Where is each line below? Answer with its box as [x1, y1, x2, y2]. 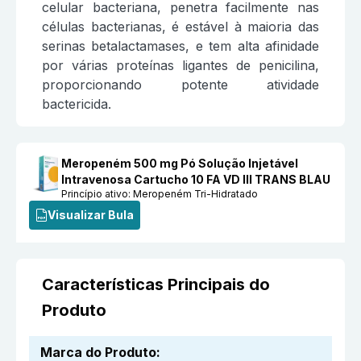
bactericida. [42, 95, 111, 112]
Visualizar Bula [48, 207, 134, 222]
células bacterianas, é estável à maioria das [42, 18, 319, 35]
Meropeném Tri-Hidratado [133, 187, 259, 200]
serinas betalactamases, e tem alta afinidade [42, 37, 319, 54]
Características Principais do [42, 274, 270, 294]
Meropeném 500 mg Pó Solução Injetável [61, 156, 299, 170]
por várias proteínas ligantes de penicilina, [42, 56, 319, 73]
